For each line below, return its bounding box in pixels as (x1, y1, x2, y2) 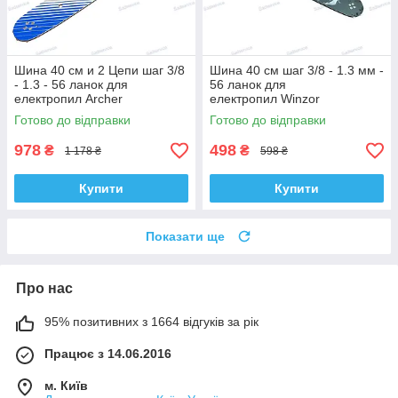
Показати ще (146, 229, 225, 244)
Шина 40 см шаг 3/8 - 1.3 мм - (210, 63, 384, 78)
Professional (210, 106, 279, 121)
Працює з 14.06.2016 (44, 346, 171, 362)
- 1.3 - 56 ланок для (14, 77, 128, 92)
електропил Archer (14, 92, 123, 107)
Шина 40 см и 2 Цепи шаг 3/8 (14, 63, 185, 78)
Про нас (16, 281, 73, 297)
